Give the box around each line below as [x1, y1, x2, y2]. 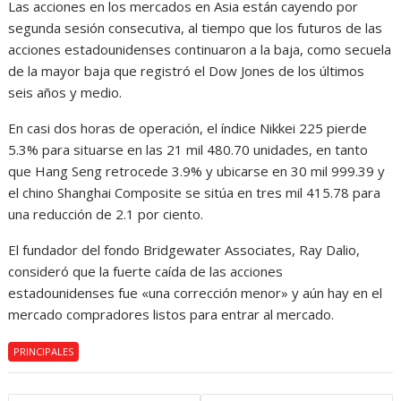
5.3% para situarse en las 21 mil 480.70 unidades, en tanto [8, 141, 369, 158]
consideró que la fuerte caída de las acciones [8, 262, 284, 280]
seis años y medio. [8, 83, 123, 101]
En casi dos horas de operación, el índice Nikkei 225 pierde [8, 119, 368, 137]
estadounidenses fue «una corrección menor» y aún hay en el [8, 284, 383, 302]
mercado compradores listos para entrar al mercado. [8, 305, 335, 323]
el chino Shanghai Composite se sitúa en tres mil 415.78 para [8, 183, 381, 201]
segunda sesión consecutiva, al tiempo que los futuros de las [8, 19, 383, 37]
